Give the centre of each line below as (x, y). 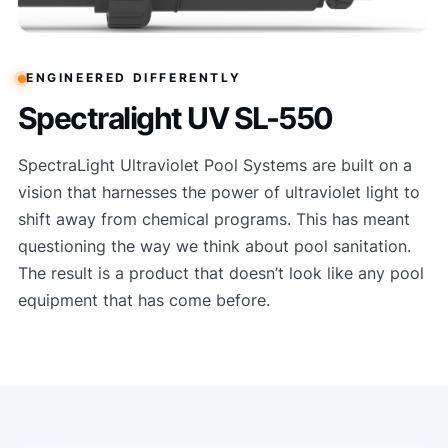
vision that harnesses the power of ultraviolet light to (218, 191)
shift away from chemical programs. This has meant (213, 218)
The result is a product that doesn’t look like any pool (220, 272)
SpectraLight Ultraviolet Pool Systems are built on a (214, 164)
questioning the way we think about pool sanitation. (214, 245)
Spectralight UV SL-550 (175, 118)
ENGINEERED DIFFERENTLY (133, 78)
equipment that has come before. (143, 299)
